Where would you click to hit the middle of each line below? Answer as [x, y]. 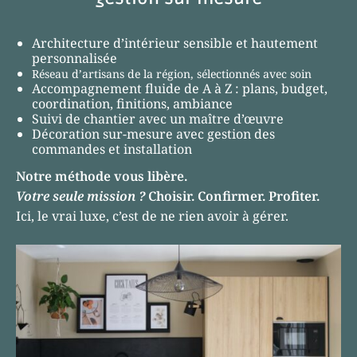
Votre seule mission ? [80, 196]
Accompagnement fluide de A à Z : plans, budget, [180, 88]
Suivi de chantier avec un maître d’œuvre [158, 118]
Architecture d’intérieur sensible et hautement [175, 43]
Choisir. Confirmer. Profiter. [232, 196]
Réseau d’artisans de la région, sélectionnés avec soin [172, 73]
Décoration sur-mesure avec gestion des [153, 133]
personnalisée [75, 58]
